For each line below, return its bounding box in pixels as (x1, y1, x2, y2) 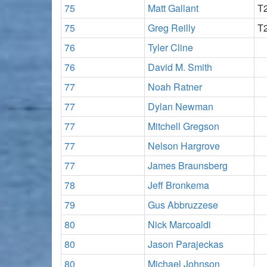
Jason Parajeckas (148, 237, 223, 251)
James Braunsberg (148, 158, 228, 172)
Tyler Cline (148, 40, 193, 54)
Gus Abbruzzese (148, 197, 218, 212)
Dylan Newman (148, 99, 213, 113)
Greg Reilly (148, 20, 195, 35)
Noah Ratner (148, 79, 202, 94)
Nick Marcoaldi (148, 217, 211, 231)
